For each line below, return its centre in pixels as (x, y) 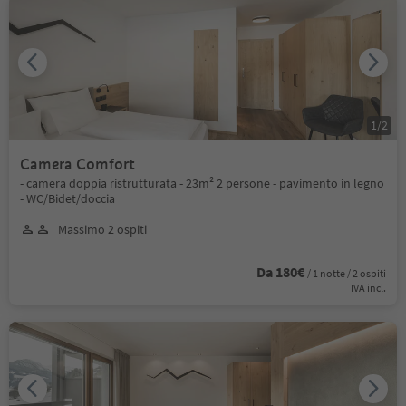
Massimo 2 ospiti (102, 229)
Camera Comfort (77, 164)
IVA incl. (368, 287)
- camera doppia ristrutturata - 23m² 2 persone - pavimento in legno (202, 183)
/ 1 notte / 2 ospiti (347, 273)
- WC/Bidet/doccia (68, 198)
